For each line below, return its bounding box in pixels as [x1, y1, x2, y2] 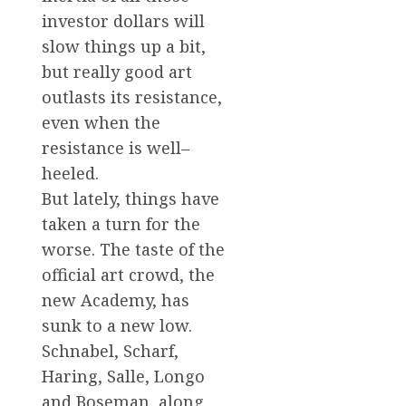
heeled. [42, 161, 99, 184]
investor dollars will [42, 9, 205, 32]
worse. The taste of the [42, 237, 225, 260]
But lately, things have [42, 187, 219, 209]
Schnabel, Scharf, [42, 339, 179, 362]
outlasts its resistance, [42, 85, 222, 108]
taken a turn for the [42, 212, 200, 235]
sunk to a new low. [42, 314, 192, 336]
